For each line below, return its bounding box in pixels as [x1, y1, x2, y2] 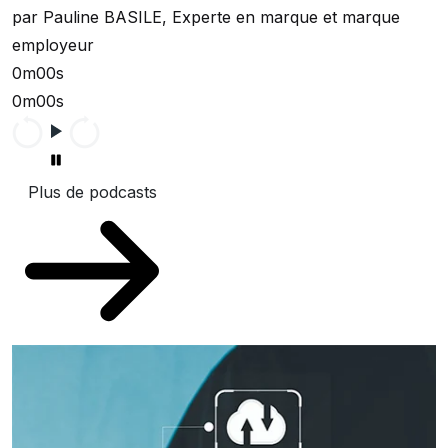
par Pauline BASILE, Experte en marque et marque [12, 6, 400, 27]
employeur [12, 34, 94, 55]
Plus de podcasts [27, 181, 157, 202]
